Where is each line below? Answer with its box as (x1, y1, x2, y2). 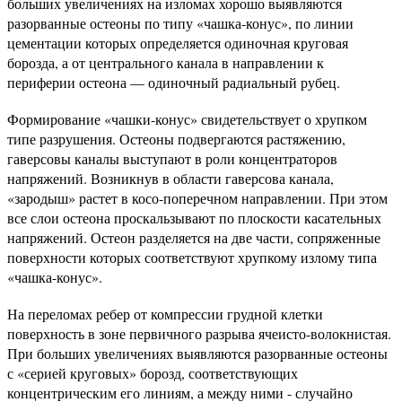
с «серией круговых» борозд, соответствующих (7, 363, 298, 382)
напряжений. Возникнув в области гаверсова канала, (7, 169, 334, 188)
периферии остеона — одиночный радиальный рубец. (7, 73, 340, 92)
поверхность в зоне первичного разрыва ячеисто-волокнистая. (7, 324, 391, 343)
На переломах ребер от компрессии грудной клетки (7, 304, 323, 323)
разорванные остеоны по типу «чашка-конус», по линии (7, 13, 354, 32)
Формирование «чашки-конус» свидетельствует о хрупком (7, 109, 367, 128)
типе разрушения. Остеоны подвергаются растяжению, (7, 129, 345, 148)
